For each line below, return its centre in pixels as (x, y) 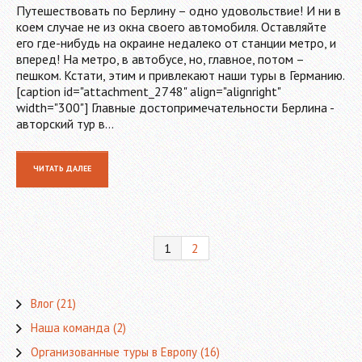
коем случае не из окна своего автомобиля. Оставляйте (171, 27)
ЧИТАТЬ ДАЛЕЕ (62, 169)
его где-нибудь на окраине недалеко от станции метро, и (176, 43)
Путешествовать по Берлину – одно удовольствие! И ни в (179, 11)
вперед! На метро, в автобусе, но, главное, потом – (160, 59)
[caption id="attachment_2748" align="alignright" (148, 92)
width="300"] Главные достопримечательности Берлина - (175, 108)
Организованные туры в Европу (114, 352)
